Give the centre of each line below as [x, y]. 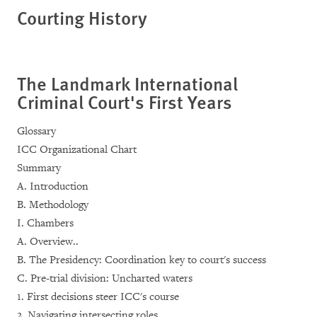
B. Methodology [53, 205]
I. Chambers [45, 223]
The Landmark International [127, 83]
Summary [39, 168]
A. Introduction [53, 186]
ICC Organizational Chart [77, 150]
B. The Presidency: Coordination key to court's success [142, 260]
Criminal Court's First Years [125, 102]
